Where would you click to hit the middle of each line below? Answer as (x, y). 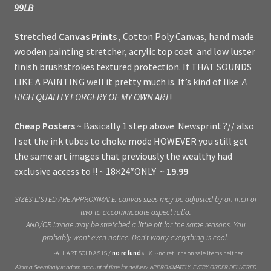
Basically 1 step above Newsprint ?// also (168, 126)
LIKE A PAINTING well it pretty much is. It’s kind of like (127, 82)
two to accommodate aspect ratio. (135, 212)
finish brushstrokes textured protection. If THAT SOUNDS (132, 67)
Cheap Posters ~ (48, 126)
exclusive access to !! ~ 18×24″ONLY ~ (90, 171)
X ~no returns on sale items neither (194, 253)
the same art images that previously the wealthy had (123, 156)
